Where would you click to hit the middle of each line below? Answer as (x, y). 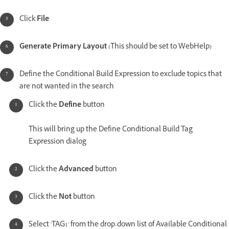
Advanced (77, 170)
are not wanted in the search (67, 87)
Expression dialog (58, 142)
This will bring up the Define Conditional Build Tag (111, 130)
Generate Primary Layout (63, 47)
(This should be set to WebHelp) (159, 47)
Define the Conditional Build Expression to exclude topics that (121, 75)
